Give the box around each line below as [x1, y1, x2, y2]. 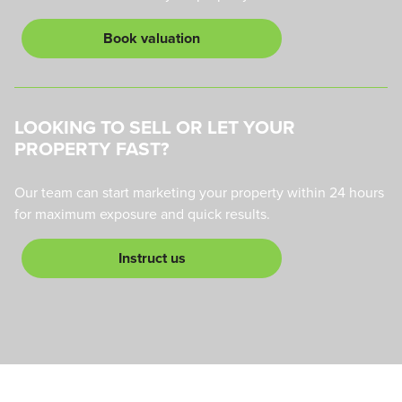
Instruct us [118, 248, 186, 269]
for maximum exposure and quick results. [14, 204, 270, 224]
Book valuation [103, 28, 200, 49]
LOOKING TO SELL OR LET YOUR [14, 113, 295, 142]
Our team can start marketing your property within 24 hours [14, 182, 384, 203]
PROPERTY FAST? [14, 135, 170, 163]
